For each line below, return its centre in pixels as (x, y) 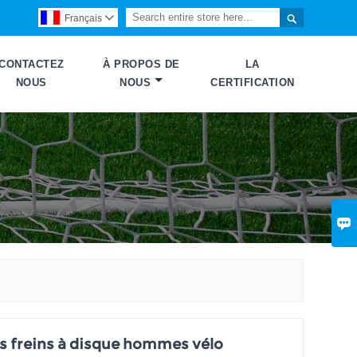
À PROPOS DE (141, 65)
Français (83, 18)
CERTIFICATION (253, 83)
